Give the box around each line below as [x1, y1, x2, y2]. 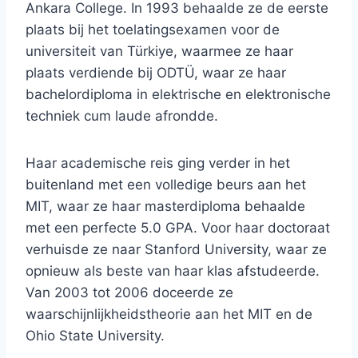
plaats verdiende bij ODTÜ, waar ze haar [26, 65, 286, 82]
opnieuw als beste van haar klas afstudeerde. [26, 263, 320, 280]
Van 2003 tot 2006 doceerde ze [26, 284, 233, 301]
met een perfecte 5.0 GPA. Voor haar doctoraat [26, 220, 330, 237]
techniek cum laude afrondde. [26, 108, 218, 125]
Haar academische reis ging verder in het [26, 155, 290, 172]
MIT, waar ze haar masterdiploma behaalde [26, 198, 305, 215]
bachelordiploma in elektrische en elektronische [26, 86, 331, 103]
